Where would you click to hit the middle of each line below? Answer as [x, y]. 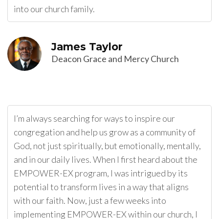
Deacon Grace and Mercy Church [115, 59]
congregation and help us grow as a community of [105, 132]
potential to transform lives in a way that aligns [101, 187]
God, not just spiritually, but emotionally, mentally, [107, 146]
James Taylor [87, 47]
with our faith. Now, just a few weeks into [90, 201]
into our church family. [54, 9]
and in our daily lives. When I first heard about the [106, 160]
